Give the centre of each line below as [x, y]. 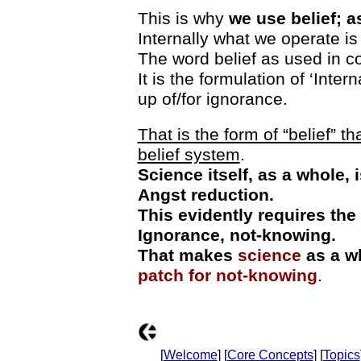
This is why [183, 18]
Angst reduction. [205, 195]
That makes [187, 255]
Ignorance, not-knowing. [237, 235]
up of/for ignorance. [212, 99]
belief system [189, 154]
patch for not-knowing [227, 275]
